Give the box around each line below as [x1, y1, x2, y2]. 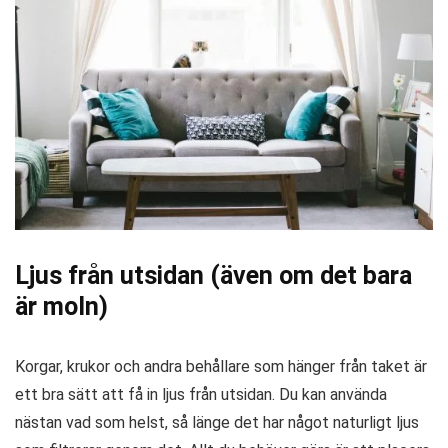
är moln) [15, 292, 108, 322]
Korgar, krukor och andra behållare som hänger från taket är [15, 357, 427, 377]
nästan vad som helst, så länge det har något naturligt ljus [15, 413, 419, 433]
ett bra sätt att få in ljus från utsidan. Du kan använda [15, 385, 387, 405]
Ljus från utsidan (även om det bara [15, 261, 412, 291]
